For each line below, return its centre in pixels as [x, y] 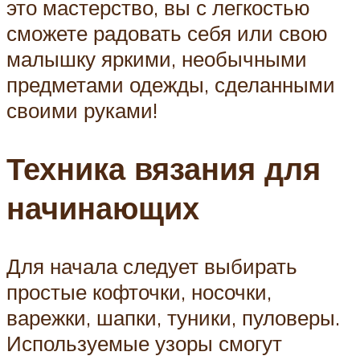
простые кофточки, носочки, [139, 292]
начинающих [103, 208]
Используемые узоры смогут [144, 344]
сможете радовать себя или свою [167, 33]
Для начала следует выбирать [152, 266]
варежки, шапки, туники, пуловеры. [173, 318]
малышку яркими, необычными [157, 59]
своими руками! [82, 110]
